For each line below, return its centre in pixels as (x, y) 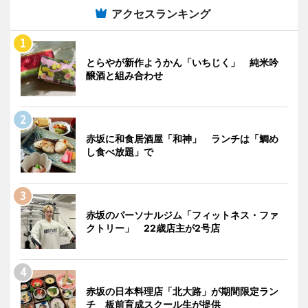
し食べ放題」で (120, 151)
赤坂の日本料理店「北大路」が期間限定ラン (182, 291)
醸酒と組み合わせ (124, 75)
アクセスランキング (161, 13)
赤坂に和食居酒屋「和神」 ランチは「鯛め (182, 138)
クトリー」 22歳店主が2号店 (153, 228)
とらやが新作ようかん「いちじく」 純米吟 (182, 62)
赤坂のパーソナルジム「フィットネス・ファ (182, 214)
